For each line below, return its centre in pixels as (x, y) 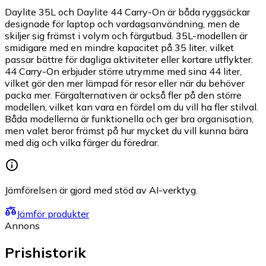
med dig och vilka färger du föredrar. (82, 143)
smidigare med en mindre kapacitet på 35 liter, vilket (119, 48)
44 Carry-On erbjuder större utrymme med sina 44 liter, (123, 72)
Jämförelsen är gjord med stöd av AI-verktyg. (101, 190)
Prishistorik (45, 253)
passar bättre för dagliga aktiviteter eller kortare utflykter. (129, 60)
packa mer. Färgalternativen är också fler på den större (123, 95)
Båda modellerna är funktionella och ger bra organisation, (129, 119)
